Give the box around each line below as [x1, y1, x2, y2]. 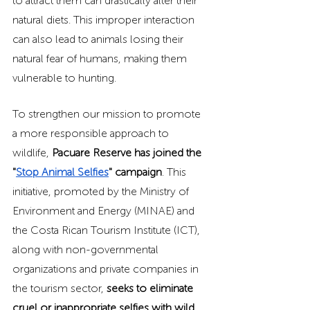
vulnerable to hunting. [12, 71, 116, 85]
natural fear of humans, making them [12, 52, 190, 66]
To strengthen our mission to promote [12, 107, 203, 121]
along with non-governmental [12, 243, 161, 257]
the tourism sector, [12, 282, 107, 295]
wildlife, [12, 146, 52, 160]
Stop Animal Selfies [16, 165, 109, 179]
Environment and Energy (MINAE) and [12, 204, 197, 218]
